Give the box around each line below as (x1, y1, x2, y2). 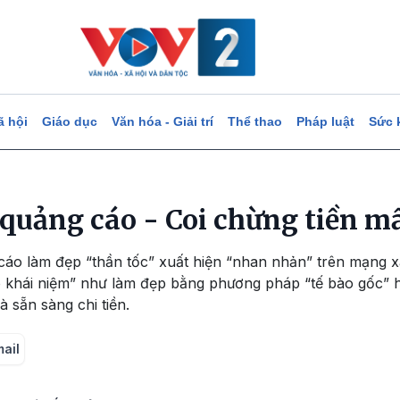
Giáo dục (41, 114, 97, 129)
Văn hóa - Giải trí (111, 114, 213, 129)
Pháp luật (296, 114, 354, 129)
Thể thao (227, 114, 282, 129)
